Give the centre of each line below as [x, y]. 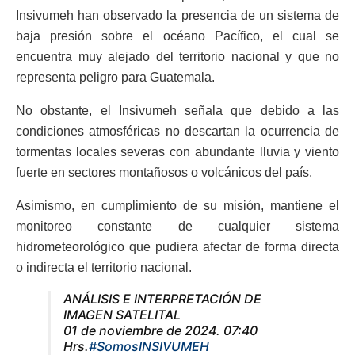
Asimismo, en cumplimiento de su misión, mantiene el [177, 205]
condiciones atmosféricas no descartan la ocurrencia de [177, 131]
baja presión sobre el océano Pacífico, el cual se [177, 36]
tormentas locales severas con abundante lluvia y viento [177, 151]
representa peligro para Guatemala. [115, 77]
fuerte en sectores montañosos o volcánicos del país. [164, 172]
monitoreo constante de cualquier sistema [177, 226]
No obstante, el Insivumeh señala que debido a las [177, 110]
